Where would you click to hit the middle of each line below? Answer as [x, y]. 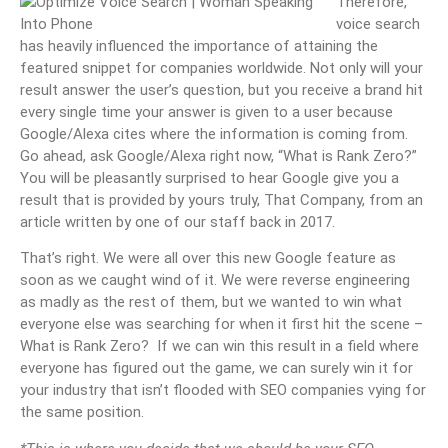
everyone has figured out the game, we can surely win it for [216, 368]
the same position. [82, 412]
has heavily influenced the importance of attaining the [199, 45]
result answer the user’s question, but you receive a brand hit [221, 89]
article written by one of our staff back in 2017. [177, 221]
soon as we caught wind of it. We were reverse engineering [215, 280]
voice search [378, 23]
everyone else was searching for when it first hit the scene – [221, 324]
